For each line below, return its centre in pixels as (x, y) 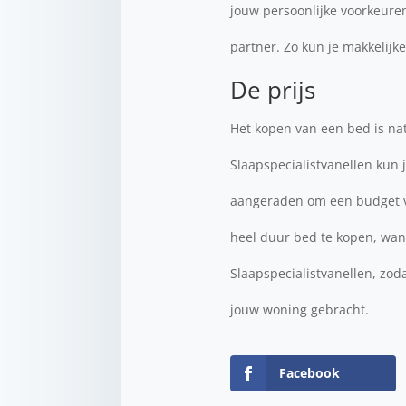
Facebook (310, 373)
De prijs (273, 90)
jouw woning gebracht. (300, 309)
